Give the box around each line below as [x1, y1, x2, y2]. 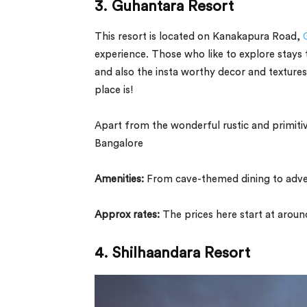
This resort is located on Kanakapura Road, [95, 31, 303, 42]
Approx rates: [95, 209, 162, 220]
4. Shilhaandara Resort [95, 245, 250, 260]
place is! [95, 84, 133, 95]
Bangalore [95, 138, 146, 149]
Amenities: [95, 173, 144, 184]
